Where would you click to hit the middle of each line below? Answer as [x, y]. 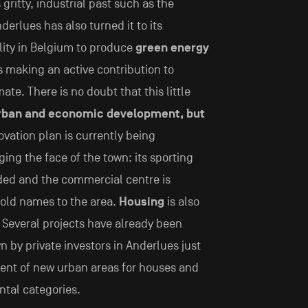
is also [181, 202]
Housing [141, 202]
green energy [172, 48]
